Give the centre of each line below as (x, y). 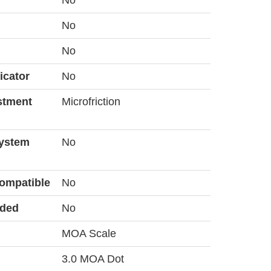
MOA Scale (89, 233)
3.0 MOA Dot (93, 259)
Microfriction (91, 102)
